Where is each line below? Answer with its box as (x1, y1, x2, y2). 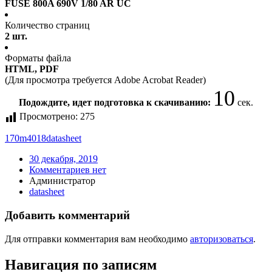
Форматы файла (5, 53, 71, 64)
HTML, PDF (5, 64, 59, 75)
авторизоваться (190, 233, 253, 244)
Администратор (29, 175, 95, 186)
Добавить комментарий (5, 209, 130, 222)
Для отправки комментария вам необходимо (5, 233, 190, 244)
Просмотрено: (19, 111, 78, 122)
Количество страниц (5, 20, 90, 31)
